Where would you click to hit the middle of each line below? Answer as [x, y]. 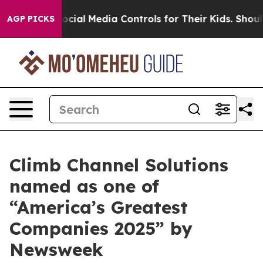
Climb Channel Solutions [119, 165]
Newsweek [56, 249]
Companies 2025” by [101, 228]
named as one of [84, 186]
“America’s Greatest [99, 207]
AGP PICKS [31, 19]
